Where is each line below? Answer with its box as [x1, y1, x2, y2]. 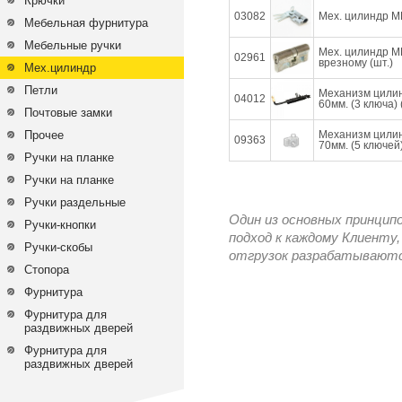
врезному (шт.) [319, 57, 393, 69]
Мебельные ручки [24, 39, 121, 52]
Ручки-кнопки [24, 218, 96, 232]
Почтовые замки [24, 106, 112, 119]
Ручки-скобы [24, 240, 92, 254]
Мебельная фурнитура [24, 16, 148, 30]
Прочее [24, 128, 64, 142]
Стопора [24, 263, 69, 276]
